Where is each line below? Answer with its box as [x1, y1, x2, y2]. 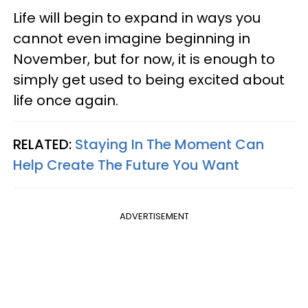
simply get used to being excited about [13, 69, 285, 89]
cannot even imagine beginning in [13, 28, 250, 48]
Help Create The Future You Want [13, 155, 239, 175]
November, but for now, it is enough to [13, 49, 275, 69]
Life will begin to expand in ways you [13, 8, 261, 27]
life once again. [13, 90, 118, 110]
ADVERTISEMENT [119, 209, 189, 223]
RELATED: [13, 134, 75, 154]
